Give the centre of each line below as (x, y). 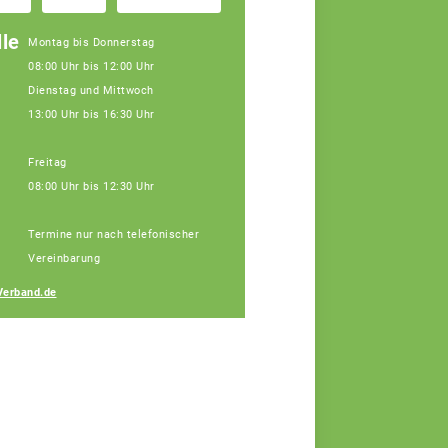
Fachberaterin (323, 244)
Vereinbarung (64, 259)
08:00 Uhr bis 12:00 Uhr (91, 67)
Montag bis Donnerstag (91, 43)
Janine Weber (328, 223)
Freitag (47, 163)
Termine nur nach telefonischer (113, 235)
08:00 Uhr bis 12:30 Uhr (91, 187)
